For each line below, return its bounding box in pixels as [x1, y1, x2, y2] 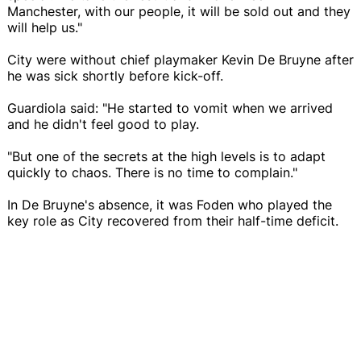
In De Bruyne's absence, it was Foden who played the [7, 196, 332, 213]
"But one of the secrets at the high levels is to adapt [7, 147, 326, 164]
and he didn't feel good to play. [7, 115, 199, 132]
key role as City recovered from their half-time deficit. [7, 212, 338, 229]
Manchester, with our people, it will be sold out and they [7, 2, 351, 19]
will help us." [7, 19, 82, 35]
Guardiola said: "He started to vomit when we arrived [7, 99, 333, 116]
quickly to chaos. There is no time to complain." [7, 164, 297, 180]
